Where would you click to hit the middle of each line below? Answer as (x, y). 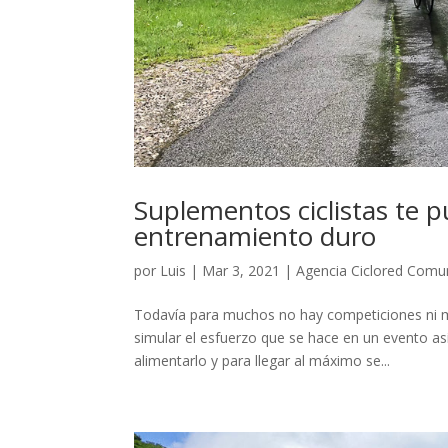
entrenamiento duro (255, 235)
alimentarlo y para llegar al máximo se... (262, 360)
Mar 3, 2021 (241, 270)
